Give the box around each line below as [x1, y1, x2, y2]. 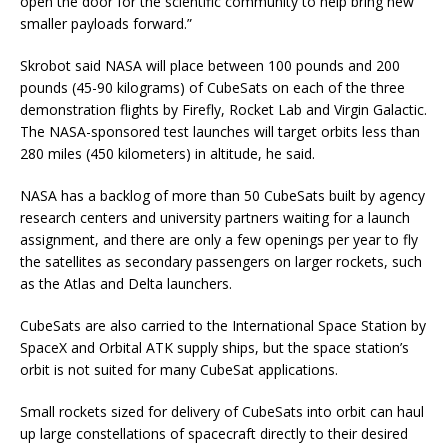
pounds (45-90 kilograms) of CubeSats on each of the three [20, 77, 405, 97]
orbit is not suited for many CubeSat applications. [20, 359, 338, 379]
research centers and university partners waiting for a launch [20, 207, 410, 227]
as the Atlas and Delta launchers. [20, 273, 232, 293]
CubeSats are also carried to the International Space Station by [20, 315, 426, 335]
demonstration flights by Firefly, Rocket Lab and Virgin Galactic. [20, 99, 427, 119]
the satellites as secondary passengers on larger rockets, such [20, 251, 422, 271]
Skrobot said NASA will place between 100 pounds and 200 [20, 55, 400, 75]
